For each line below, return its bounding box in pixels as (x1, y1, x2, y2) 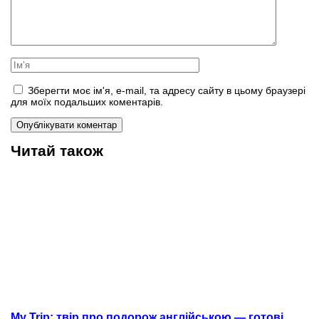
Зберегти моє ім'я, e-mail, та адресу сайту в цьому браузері (28, 84, 305, 96)
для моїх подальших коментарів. (11, 95, 163, 108)
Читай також (11, 142, 103, 159)
